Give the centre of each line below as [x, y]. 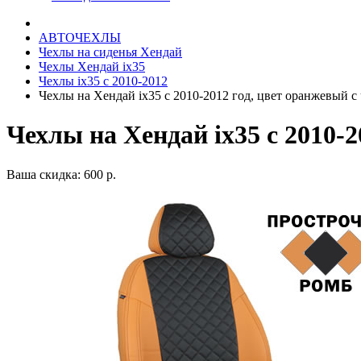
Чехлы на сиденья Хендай [110, 52]
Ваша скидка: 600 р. [61, 174]
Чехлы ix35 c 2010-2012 [103, 81]
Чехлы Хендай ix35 [92, 66]
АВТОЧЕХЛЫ [80, 37]
